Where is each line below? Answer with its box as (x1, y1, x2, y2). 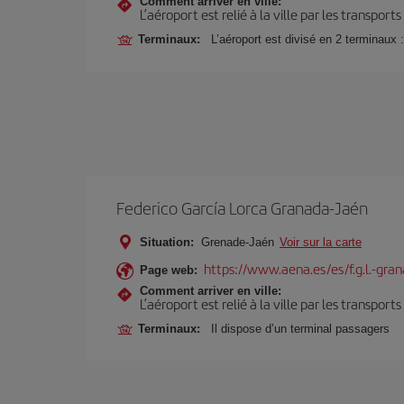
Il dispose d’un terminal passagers (211, 322, 390, 335)
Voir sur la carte (280, 235, 362, 249)
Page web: (140, 263, 197, 277)
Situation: (140, 235, 194, 249)
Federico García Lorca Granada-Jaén (116, 196, 368, 220)
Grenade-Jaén (197, 235, 278, 249)
